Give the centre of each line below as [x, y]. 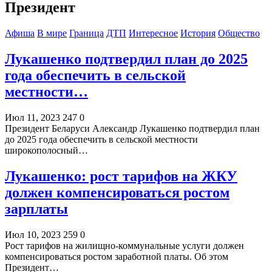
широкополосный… [46, 150]
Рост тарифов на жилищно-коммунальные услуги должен [124, 245]
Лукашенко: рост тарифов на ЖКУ [121, 176]
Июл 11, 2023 [32, 117]
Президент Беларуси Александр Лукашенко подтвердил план [132, 128]
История [198, 33]
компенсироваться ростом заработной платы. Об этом [117, 256]
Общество [239, 33]
